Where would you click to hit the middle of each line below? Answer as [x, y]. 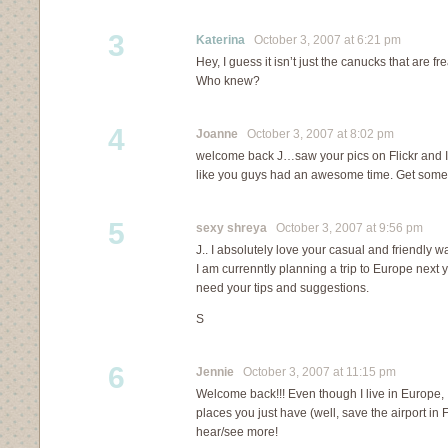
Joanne [217, 134]
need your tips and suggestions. [282, 288]
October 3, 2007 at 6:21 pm [323, 40]
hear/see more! [237, 432]
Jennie [215, 372]
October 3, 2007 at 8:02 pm [316, 134]
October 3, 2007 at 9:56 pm [345, 228]
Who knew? [228, 81]
